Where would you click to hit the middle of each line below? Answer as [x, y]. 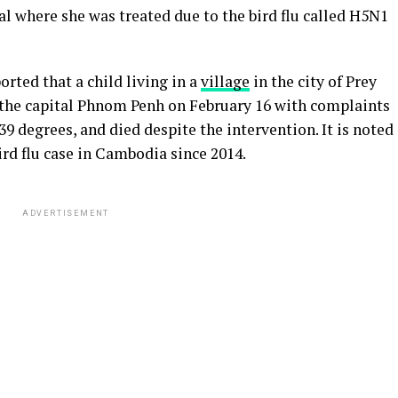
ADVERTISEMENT [66, 214]
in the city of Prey [313, 82]
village [225, 82]
